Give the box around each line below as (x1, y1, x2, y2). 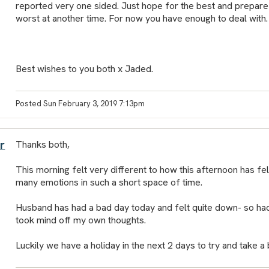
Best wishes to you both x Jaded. (15, 62, 153, 75)
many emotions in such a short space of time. (15, 175, 202, 189)
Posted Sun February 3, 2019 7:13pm (15, 98, 145, 109)
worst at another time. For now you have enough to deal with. (15, 11, 268, 25)
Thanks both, (15, 138, 70, 151)
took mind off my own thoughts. (15, 213, 146, 226)
